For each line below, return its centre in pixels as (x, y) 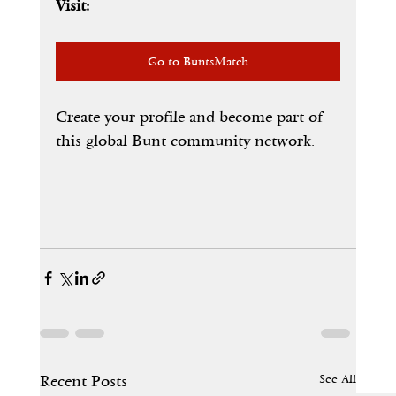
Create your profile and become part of (191, 117)
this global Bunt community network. (185, 141)
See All (338, 378)
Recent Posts (83, 381)
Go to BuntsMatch (198, 61)
